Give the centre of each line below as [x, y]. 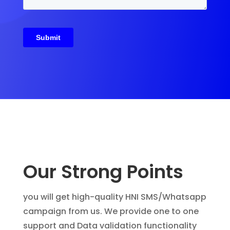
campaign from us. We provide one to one [111, 211]
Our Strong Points [103, 171]
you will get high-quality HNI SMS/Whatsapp [114, 197]
